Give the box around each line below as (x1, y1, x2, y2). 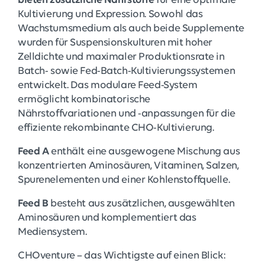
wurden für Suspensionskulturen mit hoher (18, 37, 212, 49)
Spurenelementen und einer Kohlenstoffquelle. (18, 174, 230, 186)
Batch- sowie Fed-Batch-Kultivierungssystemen (18, 66, 235, 77)
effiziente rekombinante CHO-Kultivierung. (18, 122, 214, 134)
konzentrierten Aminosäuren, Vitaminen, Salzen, (18, 160, 239, 172)
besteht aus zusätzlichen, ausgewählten (48, 198, 235, 210)
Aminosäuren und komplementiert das (18, 212, 196, 224)
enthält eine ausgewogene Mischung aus (49, 146, 240, 158)
